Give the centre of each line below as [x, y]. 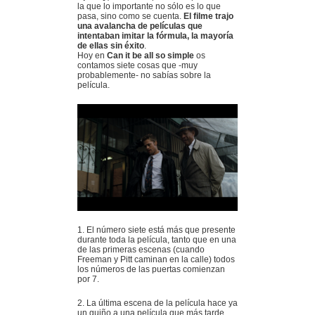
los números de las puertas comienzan [151, 269]
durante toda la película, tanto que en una [157, 239]
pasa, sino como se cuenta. [130, 16]
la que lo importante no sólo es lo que [149, 6]
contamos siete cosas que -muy [137, 65]
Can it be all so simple [150, 56]
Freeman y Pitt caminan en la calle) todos [156, 259]
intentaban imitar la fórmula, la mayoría [155, 36]
